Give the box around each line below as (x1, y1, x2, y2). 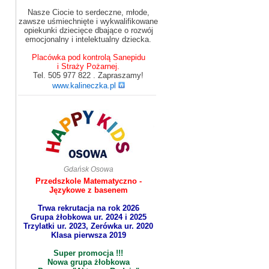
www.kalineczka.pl (52, 81, 116, 90)
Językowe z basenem (49, 186, 128, 195)
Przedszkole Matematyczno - (35, 177, 142, 186)
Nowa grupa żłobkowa (47, 258, 130, 267)
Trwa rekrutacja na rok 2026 (37, 204, 139, 213)
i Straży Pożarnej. (57, 62, 119, 71)
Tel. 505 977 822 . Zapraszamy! (33, 71, 144, 80)
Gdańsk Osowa (63, 165, 113, 174)
